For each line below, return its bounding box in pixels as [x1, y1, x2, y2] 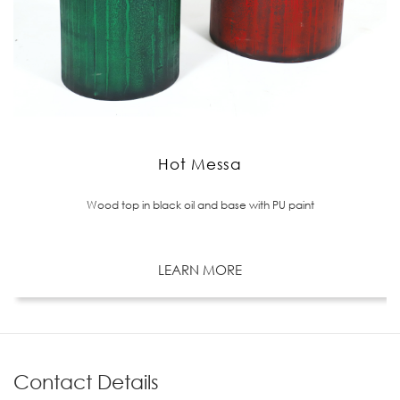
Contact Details [13, 370, 159, 394]
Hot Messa [158, 154, 242, 173]
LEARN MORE [158, 262, 242, 278]
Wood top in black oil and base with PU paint [86, 198, 314, 212]
